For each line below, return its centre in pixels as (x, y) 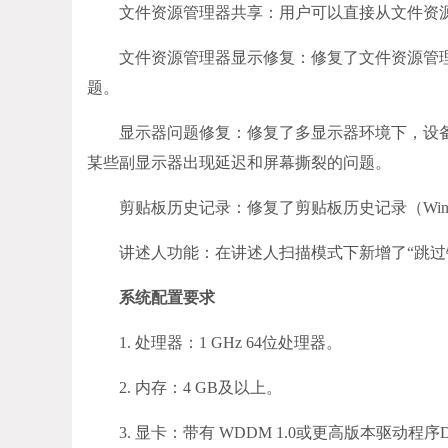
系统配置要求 (151, 297)
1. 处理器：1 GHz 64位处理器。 (214, 342)
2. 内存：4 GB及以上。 (184, 387)
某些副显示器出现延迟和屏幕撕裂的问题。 (239, 162)
